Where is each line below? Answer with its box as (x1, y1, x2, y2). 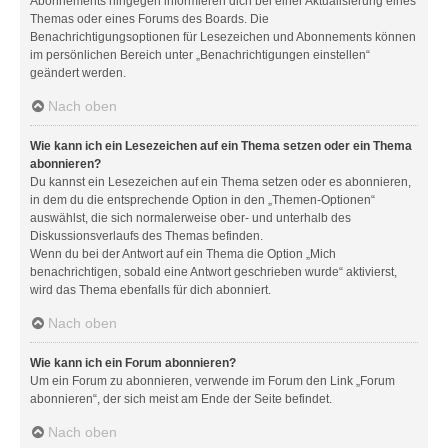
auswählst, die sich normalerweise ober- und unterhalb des (30, 211, 351, 225)
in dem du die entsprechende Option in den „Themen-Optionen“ (30, 193, 375, 207)
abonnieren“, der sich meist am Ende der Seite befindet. (30, 392, 332, 406)
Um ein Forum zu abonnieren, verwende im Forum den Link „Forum (30, 374, 395, 388)
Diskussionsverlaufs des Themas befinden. (30, 229, 263, 243)
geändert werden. (30, 66, 126, 80)
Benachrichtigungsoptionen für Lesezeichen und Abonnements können (30, 30, 416, 44)
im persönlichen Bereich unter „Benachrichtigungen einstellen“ (30, 48, 370, 62)
